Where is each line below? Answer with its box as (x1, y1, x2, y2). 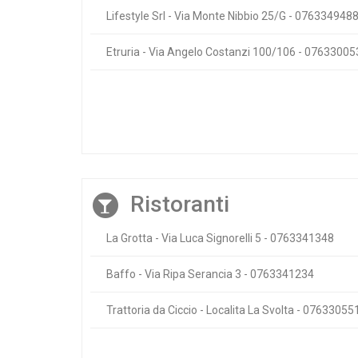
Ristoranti (130, 191, 229, 218)
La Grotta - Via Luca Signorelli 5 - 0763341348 (106, 232, 334, 245)
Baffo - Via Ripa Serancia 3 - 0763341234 (106, 268, 314, 281)
